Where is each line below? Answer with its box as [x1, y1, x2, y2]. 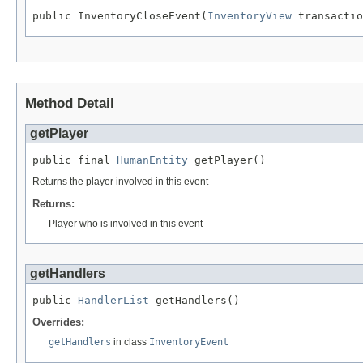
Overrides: [32, 316, 84, 329]
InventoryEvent [149, 336, 228, 348]
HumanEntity [117, 153, 188, 166]
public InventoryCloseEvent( [32, 9, 207, 22]
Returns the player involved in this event [32, 176, 208, 188]
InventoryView [207, 9, 292, 22]
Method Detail [25, 95, 114, 111]
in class [111, 336, 149, 348]
